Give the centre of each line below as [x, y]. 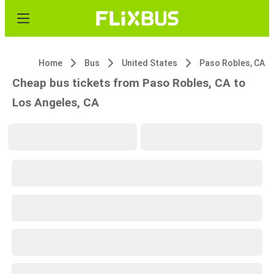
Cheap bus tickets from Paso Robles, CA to [129, 83]
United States [150, 63]
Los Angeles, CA [56, 102]
